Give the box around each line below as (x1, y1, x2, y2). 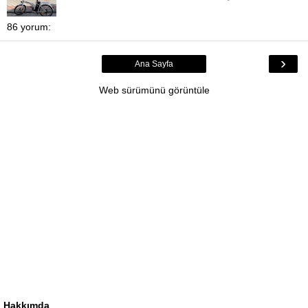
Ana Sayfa (135, 59, 173, 69)
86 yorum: (7, 21, 51, 33)
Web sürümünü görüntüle (98, 85, 210, 96)
